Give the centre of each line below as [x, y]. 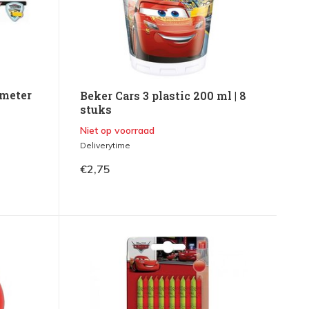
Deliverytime [105, 146]
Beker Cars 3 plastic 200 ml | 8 [163, 96]
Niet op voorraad [117, 131]
